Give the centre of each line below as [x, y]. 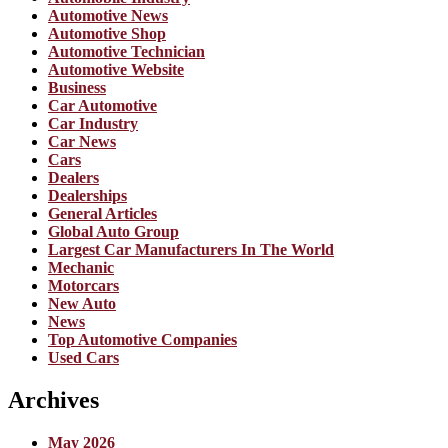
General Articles [102, 214]
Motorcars [83, 286]
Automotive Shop [107, 34]
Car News [82, 142]
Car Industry [93, 124]
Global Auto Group [113, 232]
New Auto [82, 304]
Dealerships [87, 196]
